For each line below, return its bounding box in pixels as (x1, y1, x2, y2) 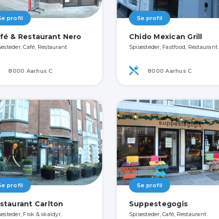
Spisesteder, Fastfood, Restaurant (129, 44, 218, 50)
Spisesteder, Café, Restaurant (129, 211, 207, 218)
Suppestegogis (129, 199, 188, 208)
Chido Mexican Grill (129, 32, 202, 41)
